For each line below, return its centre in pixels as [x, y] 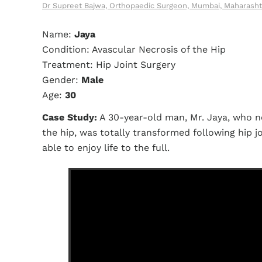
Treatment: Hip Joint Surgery [109, 65]
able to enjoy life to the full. [106, 148]
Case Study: [70, 117]
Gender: [60, 80]
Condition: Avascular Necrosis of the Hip [134, 49]
